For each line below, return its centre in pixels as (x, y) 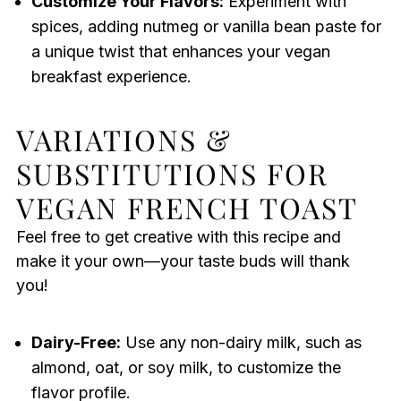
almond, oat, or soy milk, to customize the (186, 368)
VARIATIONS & (124, 140)
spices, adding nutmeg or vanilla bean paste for (206, 27)
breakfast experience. (111, 77)
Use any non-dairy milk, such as (241, 343)
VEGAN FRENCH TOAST (187, 208)
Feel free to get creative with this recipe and (178, 237)
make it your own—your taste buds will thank (183, 261)
